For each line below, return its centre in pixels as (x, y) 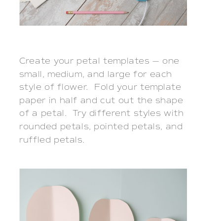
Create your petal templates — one (99, 61)
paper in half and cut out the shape (101, 100)
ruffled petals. (52, 140)
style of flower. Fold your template (100, 87)
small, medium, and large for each (96, 74)
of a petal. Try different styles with (102, 113)
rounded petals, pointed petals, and (101, 126)
